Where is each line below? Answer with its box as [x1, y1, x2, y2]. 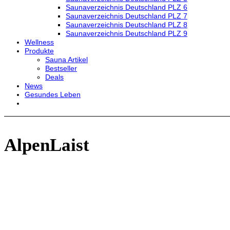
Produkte [25, 47, 54, 55]
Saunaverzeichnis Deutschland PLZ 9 [66, 29, 187, 37]
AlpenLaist [4, 135, 89, 155]
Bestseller [45, 64, 77, 72]
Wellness [25, 38, 54, 46]
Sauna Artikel [45, 55, 88, 64]
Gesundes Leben [25, 90, 81, 99]
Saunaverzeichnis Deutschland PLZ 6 [66, 3, 187, 11]
